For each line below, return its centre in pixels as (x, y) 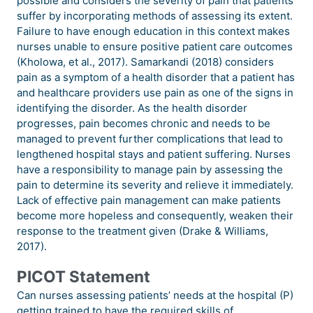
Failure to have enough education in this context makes (153, 31)
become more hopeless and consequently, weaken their (155, 216)
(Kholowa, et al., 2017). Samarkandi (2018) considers (145, 62)
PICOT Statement (83, 277)
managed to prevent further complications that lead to (150, 139)
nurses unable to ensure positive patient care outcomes (155, 47)
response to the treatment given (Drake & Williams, (143, 231)
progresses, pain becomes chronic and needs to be (144, 124)
